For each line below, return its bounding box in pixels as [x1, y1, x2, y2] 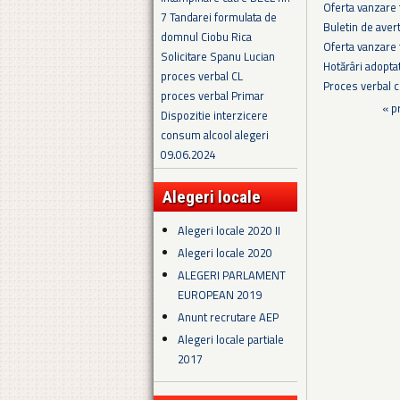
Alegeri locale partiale [178, 330, 285, 349]
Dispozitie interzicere [161, 106, 268, 125]
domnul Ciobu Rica [161, 28, 252, 46]
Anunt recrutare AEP [178, 308, 279, 327]
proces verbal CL [161, 67, 243, 86]
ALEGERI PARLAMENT [178, 266, 287, 285]
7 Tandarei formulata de [161, 8, 277, 27]
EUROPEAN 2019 [178, 286, 262, 304]
